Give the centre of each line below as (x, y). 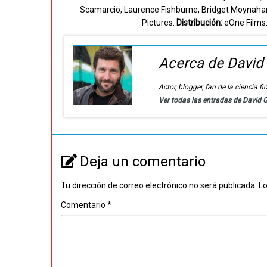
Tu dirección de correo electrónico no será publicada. (159, 185)
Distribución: (199, 23)
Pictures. (159, 23)
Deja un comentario (143, 162)
